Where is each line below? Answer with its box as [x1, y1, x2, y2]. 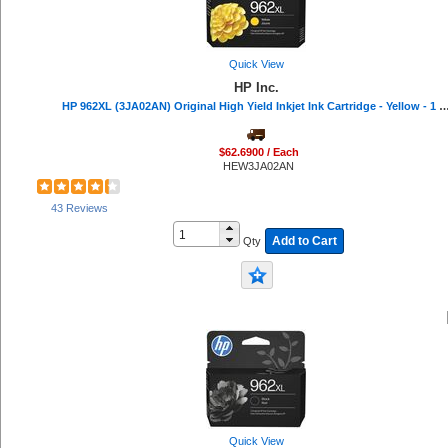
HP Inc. [233, 80, 279, 95]
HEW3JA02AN [223, 159, 294, 172]
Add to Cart [271, 233, 337, 248]
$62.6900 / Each [218, 145, 299, 158]
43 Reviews [51, 202, 109, 215]
